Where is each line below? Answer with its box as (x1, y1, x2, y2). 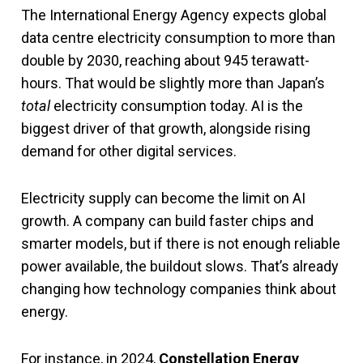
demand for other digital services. (21, 142, 237, 160)
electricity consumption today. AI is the (50, 96, 303, 114)
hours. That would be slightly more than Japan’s (21, 74, 325, 92)
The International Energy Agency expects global (21, 6, 327, 23)
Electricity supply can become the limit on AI (21, 189, 305, 207)
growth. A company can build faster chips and (21, 211, 314, 229)
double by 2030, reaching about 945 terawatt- (21, 51, 310, 69)
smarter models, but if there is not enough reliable (21, 234, 340, 252)
